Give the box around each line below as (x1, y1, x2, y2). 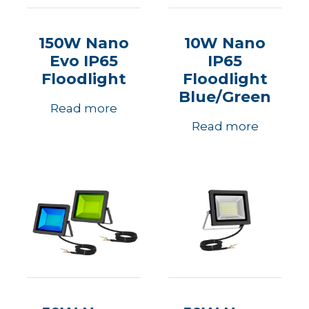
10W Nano (184, 34, 266, 52)
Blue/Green (179, 88, 272, 106)
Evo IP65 (49, 52, 118, 70)
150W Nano (38, 34, 129, 52)
